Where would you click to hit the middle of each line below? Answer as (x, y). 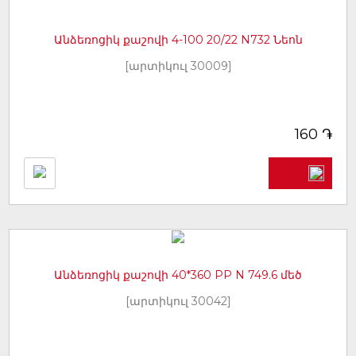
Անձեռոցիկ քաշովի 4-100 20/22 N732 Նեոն (178, 40)
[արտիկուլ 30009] (178, 66)
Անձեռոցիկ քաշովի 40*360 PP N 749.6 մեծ (178, 275)
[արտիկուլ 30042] (178, 302)
